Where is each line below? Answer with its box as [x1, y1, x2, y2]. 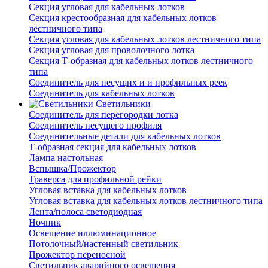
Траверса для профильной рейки [29, 174, 162, 185]
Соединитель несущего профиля [29, 120, 162, 131]
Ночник [29, 217, 61, 228]
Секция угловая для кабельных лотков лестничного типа [29, 34, 261, 45]
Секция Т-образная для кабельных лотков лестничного [29, 56, 253, 66]
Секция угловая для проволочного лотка [29, 45, 194, 56]
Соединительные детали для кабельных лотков [29, 131, 221, 142]
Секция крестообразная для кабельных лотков [29, 13, 217, 23]
